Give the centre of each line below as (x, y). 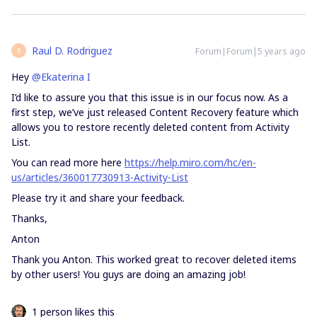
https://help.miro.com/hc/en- (190, 162)
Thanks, (29, 218)
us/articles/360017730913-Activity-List (100, 177)
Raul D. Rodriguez (72, 51)
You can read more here (68, 162)
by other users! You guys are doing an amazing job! (128, 274)
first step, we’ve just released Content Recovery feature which (155, 112)
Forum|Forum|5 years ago (250, 51)
